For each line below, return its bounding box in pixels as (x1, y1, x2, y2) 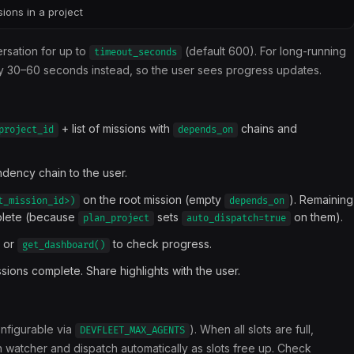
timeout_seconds (94, 47, 177, 58)
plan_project (83, 213, 149, 224)
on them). (291, 210, 343, 224)
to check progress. (110, 237, 212, 250)
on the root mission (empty (80, 193, 224, 206)
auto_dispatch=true (186, 213, 286, 224)
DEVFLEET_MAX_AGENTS (80, 325, 185, 337)
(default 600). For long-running (182, 44, 346, 58)
